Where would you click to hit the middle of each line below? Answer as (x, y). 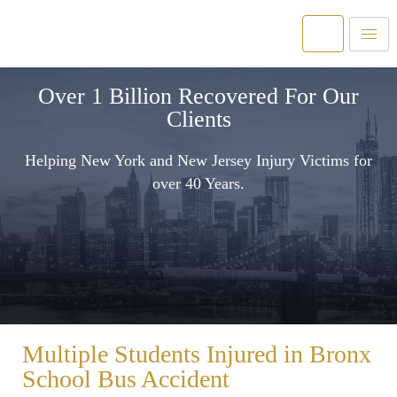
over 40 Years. (198, 184)
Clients (198, 120)
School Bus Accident (126, 378)
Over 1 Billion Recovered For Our (198, 97)
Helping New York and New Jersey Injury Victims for (198, 161)
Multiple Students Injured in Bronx (197, 354)
